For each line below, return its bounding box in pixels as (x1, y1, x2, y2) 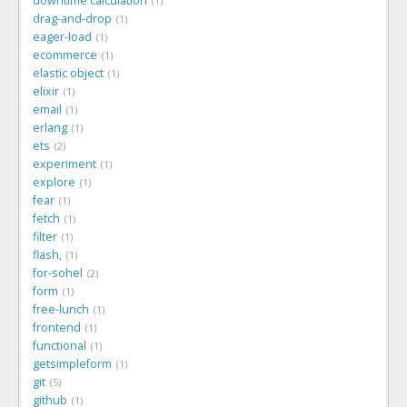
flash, (33, 246, 62, 263)
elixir (33, 83, 59, 99)
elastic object (33, 65, 104, 81)
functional (33, 337, 86, 353)
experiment (33, 155, 96, 172)
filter (33, 228, 57, 244)
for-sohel (33, 264, 83, 281)
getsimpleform (33, 355, 112, 372)
